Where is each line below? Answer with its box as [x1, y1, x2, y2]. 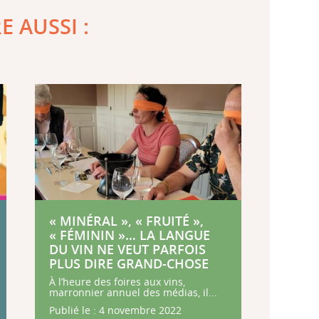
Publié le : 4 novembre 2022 [48, 303, 182, 317]
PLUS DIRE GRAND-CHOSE [48, 255, 209, 272]
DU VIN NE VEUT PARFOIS [48, 241, 206, 258]
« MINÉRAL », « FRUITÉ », [48, 212, 204, 229]
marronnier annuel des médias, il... [48, 286, 217, 299]
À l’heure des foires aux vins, [48, 275, 185, 288]
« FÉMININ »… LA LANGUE [48, 226, 210, 244]
